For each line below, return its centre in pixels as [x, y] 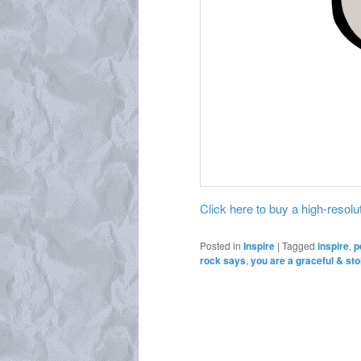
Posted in [220, 245]
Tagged [299, 245]
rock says [223, 260]
